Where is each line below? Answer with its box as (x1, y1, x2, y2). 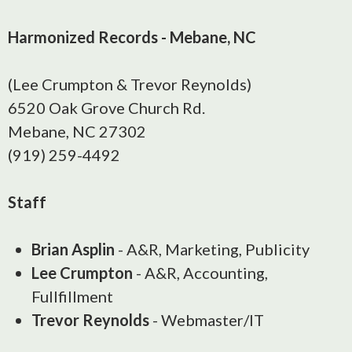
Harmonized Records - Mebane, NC (8, 27, 256, 46)
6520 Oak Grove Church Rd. (8, 98, 205, 117)
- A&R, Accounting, (133, 263, 268, 282)
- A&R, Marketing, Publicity (115, 240, 310, 258)
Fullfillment (31, 287, 113, 306)
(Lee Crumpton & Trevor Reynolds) (8, 75, 251, 93)
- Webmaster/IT (149, 310, 264, 329)
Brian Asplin (31, 240, 115, 258)
